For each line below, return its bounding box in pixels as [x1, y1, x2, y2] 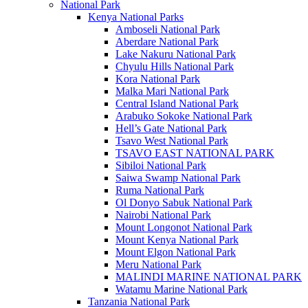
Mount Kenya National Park [115, 233, 239, 245]
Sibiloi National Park [115, 159, 206, 171]
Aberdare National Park [115, 35, 219, 47]
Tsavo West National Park [115, 134, 228, 146]
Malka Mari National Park [115, 85, 229, 97]
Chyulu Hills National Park [115, 60, 234, 72]
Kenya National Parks [88, 10, 184, 23]
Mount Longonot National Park [115, 221, 252, 233]
